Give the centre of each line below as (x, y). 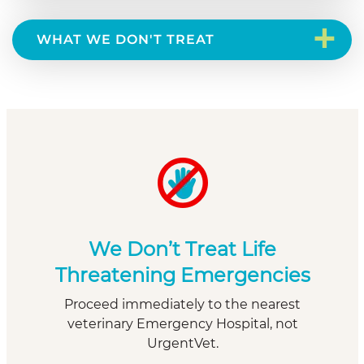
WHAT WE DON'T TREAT (126, 39)
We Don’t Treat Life (182, 249)
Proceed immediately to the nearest (182, 304)
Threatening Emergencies (182, 275)
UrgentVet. (182, 343)
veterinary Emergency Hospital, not (182, 324)
